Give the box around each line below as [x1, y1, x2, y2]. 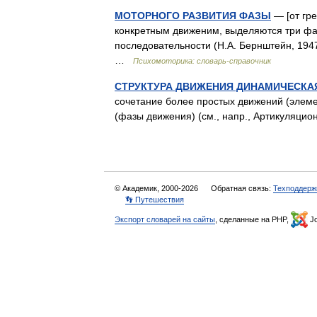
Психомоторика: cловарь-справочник [133, 57, 271, 65]
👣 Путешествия [125, 195, 184, 204]
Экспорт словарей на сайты [115, 215, 215, 224]
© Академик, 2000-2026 [115, 184, 200, 192]
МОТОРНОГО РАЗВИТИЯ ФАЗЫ [115, 10, 271, 21]
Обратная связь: [211, 184, 273, 192]
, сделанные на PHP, [215, 215, 291, 224]
